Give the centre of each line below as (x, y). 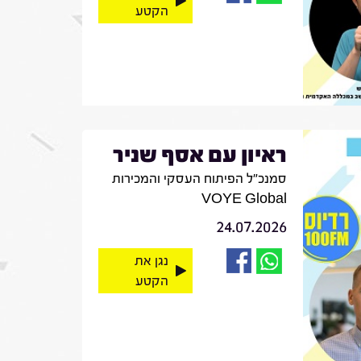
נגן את (151, 260)
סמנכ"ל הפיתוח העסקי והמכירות (199, 178)
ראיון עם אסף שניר (199, 154)
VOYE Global (244, 198)
